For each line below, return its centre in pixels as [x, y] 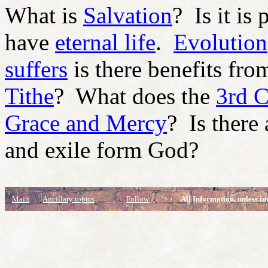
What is [44, 16]
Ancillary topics [68, 199]
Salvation [128, 16]
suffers [36, 69]
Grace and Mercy [86, 123]
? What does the [135, 96]
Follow [138, 199]
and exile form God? [102, 150]
